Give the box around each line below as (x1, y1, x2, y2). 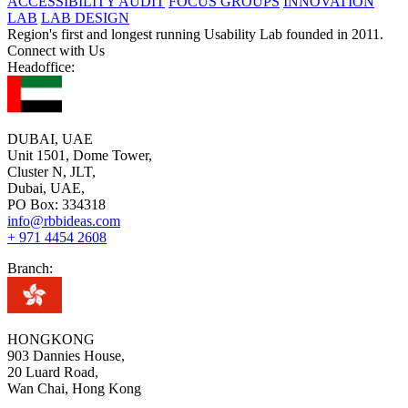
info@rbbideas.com (7, 212, 120, 229)
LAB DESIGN (41, 9, 129, 25)
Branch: (7, 260, 53, 276)
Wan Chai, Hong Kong (7, 380, 141, 396)
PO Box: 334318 (7, 196, 106, 212)
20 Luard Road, (7, 363, 98, 380)
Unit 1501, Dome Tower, (7, 147, 152, 163)
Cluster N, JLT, (7, 163, 96, 179)
